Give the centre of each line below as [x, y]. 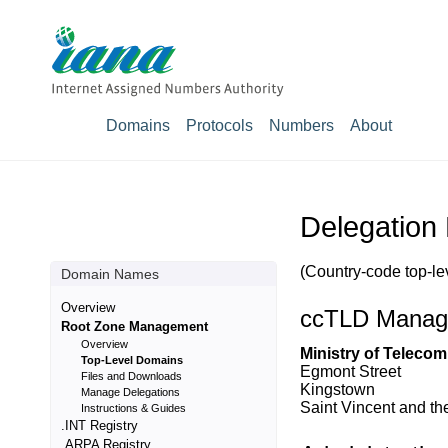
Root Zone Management [134, 326]
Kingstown [337, 390]
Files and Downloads [131, 376]
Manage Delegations [130, 392]
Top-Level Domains [132, 360]
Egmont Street [350, 372]
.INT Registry [99, 425]
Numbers [301, 125]
